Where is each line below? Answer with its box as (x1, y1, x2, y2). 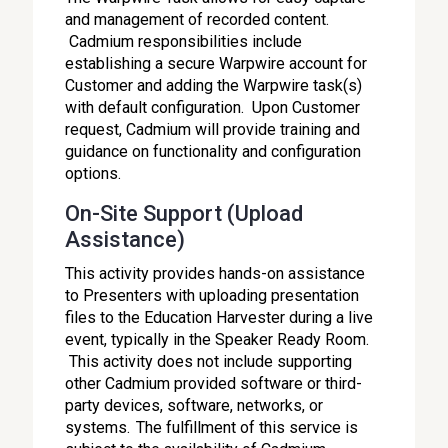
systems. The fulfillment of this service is (65, 418, 359, 437)
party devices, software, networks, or (65, 396, 324, 415)
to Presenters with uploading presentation (65, 286, 360, 305)
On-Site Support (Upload (65, 201, 304, 226)
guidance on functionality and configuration (65, 142, 362, 161)
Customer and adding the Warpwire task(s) (65, 76, 363, 95)
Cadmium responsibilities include (65, 32, 303, 51)
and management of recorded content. (65, 10, 330, 29)
